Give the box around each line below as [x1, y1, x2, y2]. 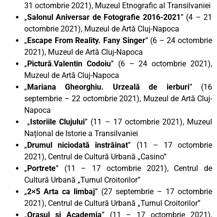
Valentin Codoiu [54, 59, 111, 68]
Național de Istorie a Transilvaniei [24, 128, 140, 138]
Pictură [27, 59, 52, 68]
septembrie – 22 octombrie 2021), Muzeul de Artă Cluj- [24, 93, 212, 103]
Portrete [27, 163, 56, 173]
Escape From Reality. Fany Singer [27, 35, 145, 45]
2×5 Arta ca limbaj [27, 186, 95, 196]
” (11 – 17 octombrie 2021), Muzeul [85, 117, 212, 126]
